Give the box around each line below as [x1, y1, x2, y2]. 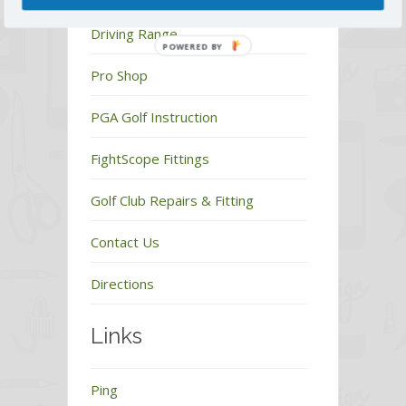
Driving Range [91, 24, 178, 43]
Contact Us [91, 233, 159, 252]
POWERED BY [162, 40, 224, 52]
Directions [91, 275, 154, 294]
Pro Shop [91, 66, 148, 85]
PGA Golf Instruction [91, 108, 217, 127]
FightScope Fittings [91, 150, 209, 169]
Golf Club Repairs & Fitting [91, 191, 254, 210]
